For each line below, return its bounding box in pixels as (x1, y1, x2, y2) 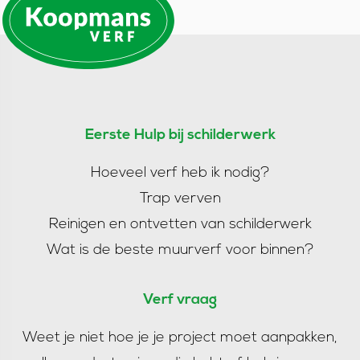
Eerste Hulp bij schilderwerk (84, 128, 276, 144)
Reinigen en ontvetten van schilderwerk (48, 217, 312, 233)
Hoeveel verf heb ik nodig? (90, 166, 270, 182)
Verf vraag (143, 292, 217, 309)
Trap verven (139, 191, 221, 207)
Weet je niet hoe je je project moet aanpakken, (22, 330, 337, 346)
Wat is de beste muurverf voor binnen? (46, 243, 314, 259)
